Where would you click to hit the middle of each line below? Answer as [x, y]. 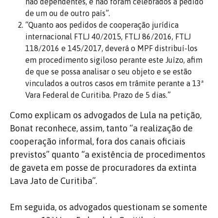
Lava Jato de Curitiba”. [53, 181]
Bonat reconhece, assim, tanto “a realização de [101, 128]
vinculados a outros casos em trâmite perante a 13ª [115, 83]
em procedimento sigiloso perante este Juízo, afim [114, 60]
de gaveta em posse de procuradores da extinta [103, 168]
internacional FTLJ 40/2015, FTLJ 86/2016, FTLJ [108, 36]
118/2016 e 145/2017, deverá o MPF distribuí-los [111, 48]
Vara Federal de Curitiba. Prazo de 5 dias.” [98, 95]
